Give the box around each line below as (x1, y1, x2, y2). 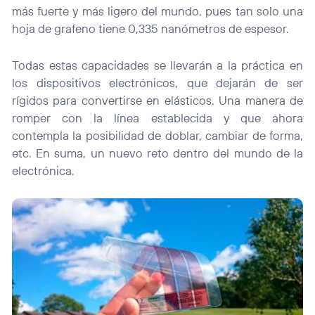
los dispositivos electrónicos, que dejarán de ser (12, 75, 303, 90)
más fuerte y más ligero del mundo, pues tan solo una (12, 3, 303, 18)
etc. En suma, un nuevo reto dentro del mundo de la (12, 145, 303, 160)
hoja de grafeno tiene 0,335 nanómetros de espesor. (12, 20, 290, 36)
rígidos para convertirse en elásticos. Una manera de (12, 92, 303, 108)
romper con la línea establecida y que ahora (12, 110, 303, 125)
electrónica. (12, 162, 75, 178)
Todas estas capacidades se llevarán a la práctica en (12, 57, 303, 72)
